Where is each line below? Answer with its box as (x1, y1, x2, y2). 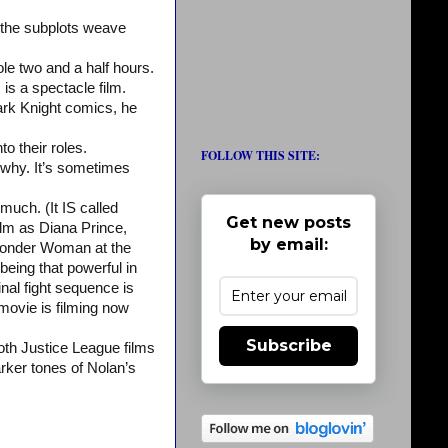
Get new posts (226, 213, 351, 232)
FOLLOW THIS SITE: (201, 147, 320, 164)
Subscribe (245, 336, 332, 355)
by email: (249, 235, 328, 254)
